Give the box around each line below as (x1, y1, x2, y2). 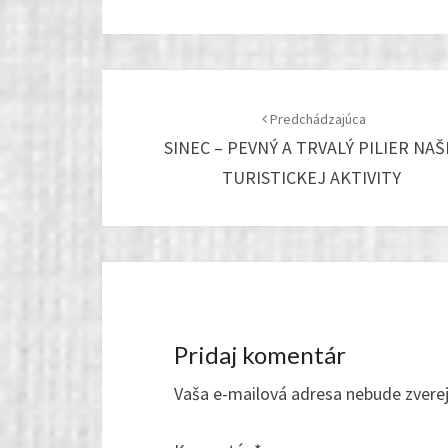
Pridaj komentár (174, 340, 346, 370)
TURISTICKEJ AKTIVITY (222, 166, 406, 190)
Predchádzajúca (266, 110, 366, 129)
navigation (101, 105, 240, 142)
